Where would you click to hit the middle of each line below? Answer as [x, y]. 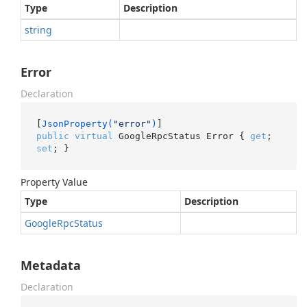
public [52, 136]
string [38, 30]
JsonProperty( [77, 123]
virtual [94, 136]
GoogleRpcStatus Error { [181, 136]
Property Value [54, 182]
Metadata [51, 265]
